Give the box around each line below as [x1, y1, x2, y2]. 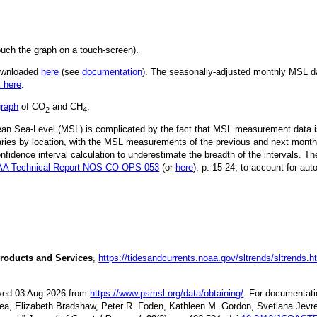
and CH [50, 101, 83, 113]
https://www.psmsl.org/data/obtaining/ [90, 287, 244, 299]
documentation [82, 66, 143, 77]
